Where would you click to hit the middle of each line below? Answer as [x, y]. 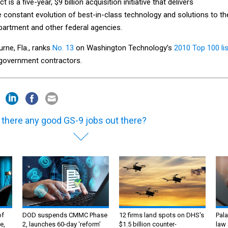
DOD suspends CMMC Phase [65, 215]
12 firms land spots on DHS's [162, 215]
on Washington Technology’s [124, 48]
